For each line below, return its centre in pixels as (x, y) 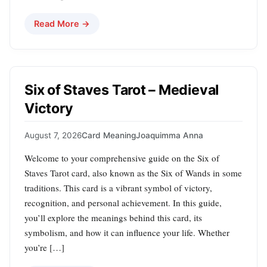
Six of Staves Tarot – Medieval (122, 90)
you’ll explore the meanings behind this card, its (113, 217)
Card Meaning (109, 135)
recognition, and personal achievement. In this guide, (123, 202)
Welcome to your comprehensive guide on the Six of (122, 158)
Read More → (62, 24)
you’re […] (44, 247)
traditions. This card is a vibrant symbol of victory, (118, 187)
